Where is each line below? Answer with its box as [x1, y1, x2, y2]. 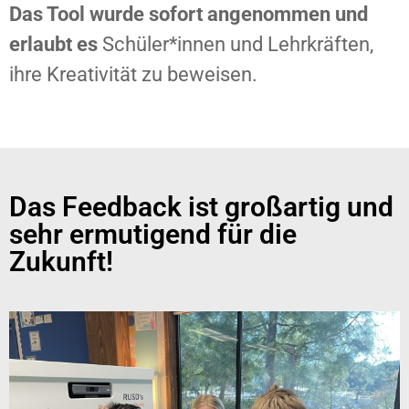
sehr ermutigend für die [9, 218, 297, 251]
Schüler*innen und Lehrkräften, [98, 32, 373, 56]
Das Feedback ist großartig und [9, 191, 393, 224]
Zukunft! [9, 246, 113, 278]
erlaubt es [9, 32, 98, 56]
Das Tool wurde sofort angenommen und [9, 2, 368, 26]
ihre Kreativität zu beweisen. [9, 62, 257, 86]
